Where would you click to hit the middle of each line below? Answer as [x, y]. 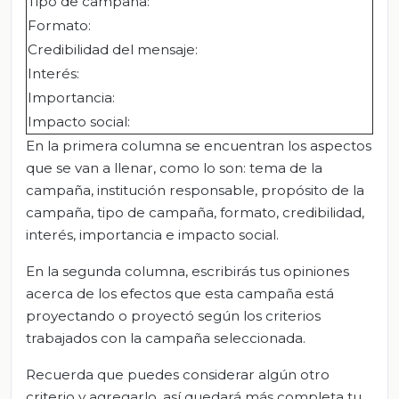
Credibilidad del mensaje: [113, 50]
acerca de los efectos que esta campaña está [180, 294]
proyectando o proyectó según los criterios [173, 316]
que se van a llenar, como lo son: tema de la [174, 168]
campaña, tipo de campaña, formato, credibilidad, [195, 213]
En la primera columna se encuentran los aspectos [199, 146]
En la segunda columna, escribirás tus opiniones [187, 272]
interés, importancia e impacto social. [152, 235]
